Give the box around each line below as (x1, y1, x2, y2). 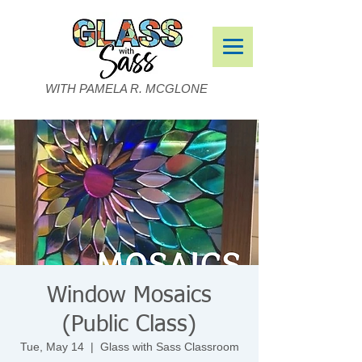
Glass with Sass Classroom (99, 340, 239, 353)
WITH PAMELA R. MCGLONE (45, 82, 208, 95)
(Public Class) (62, 314, 196, 336)
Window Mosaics (47, 284, 212, 307)
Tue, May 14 (19, 340, 84, 353)
